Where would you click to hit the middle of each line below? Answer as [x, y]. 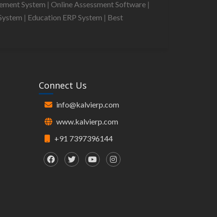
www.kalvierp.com [87, 122]
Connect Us [63, 85]
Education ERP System [66, 17]
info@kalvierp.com [88, 105]
